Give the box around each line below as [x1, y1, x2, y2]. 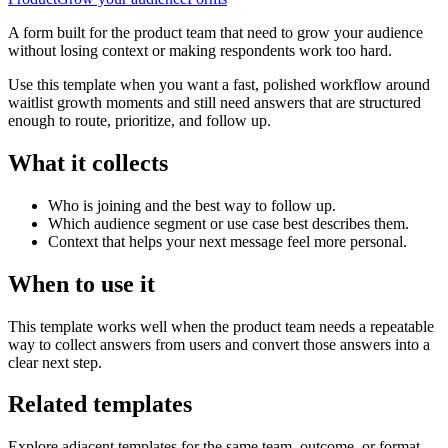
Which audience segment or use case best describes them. [48, 214, 409, 232]
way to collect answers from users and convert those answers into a [8, 335, 430, 353]
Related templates [8, 391, 192, 418]
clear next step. [8, 353, 102, 371]
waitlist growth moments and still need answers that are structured [8, 93, 421, 111]
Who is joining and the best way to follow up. [48, 196, 336, 214]
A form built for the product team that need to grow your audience [8, 23, 423, 41]
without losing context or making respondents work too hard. [8, 41, 392, 59]
